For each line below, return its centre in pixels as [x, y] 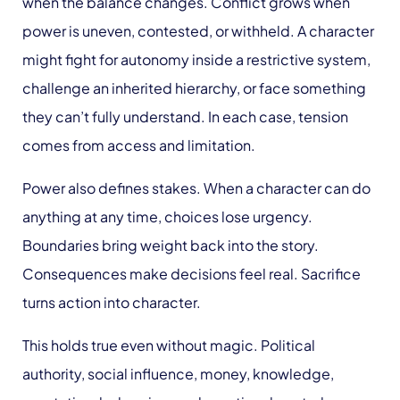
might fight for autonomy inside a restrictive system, [196, 60]
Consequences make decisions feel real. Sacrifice [192, 274]
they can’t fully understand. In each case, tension [185, 117]
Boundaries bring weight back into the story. [171, 246]
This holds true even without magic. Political [169, 346]
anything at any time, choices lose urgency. [167, 217]
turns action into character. [112, 303]
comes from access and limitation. [139, 146]
